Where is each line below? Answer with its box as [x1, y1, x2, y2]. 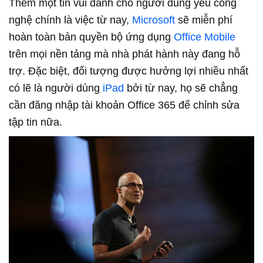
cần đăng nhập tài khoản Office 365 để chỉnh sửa [9, 99, 240, 112]
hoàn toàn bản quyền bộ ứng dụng [9, 31, 174, 43]
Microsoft [132, 14, 175, 26]
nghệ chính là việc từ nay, [9, 14, 132, 26]
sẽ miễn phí [175, 14, 232, 26]
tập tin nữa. [9, 116, 62, 129]
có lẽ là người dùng [9, 82, 103, 95]
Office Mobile [174, 31, 235, 43]
